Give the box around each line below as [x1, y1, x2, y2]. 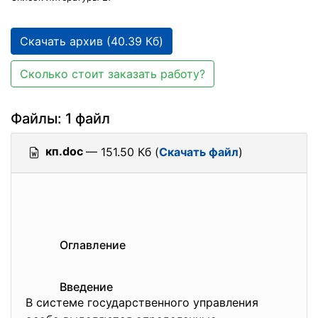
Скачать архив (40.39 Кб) [20, 34, 163, 48]
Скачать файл [159, 145, 238, 159]
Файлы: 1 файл [11, 110, 110, 127]
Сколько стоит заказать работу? [20, 67, 205, 81]
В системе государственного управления [26, 295, 258, 309]
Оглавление [60, 238, 126, 252]
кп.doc [45, 144, 83, 158]
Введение [60, 280, 113, 294]
